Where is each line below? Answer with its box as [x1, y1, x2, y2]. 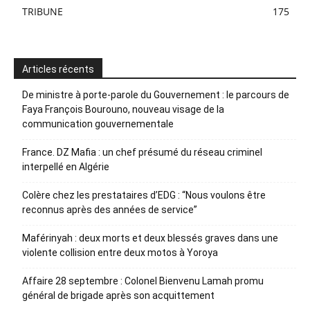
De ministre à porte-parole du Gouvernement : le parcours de [22, 89, 289, 100]
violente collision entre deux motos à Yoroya [22, 246, 218, 258]
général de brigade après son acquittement [22, 289, 217, 301]
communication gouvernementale [22, 118, 174, 129]
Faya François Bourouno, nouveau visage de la [22, 103, 224, 115]
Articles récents [22, 63, 94, 75]
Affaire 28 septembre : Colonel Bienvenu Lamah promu [22, 275, 264, 286]
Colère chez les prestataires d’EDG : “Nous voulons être [22, 189, 266, 201]
